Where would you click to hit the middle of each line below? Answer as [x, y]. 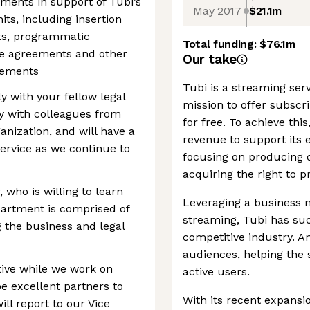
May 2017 [217, 10]
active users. [216, 272]
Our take [210, 59]
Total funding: [221, 44]
